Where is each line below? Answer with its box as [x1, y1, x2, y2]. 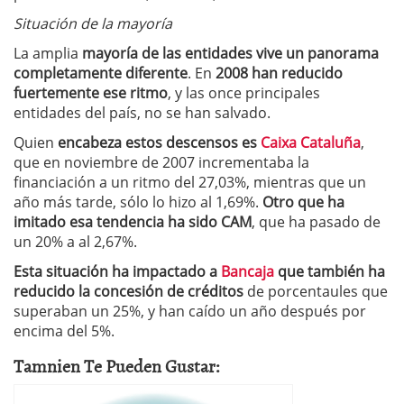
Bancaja [221, 262, 274, 281]
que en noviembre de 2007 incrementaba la [14, 152, 309, 172]
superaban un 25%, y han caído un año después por [14, 301, 366, 321]
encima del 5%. [14, 321, 115, 341]
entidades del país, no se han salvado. [14, 103, 271, 123]
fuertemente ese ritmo [14, 83, 168, 103]
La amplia [14, 43, 82, 63]
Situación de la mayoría [14, 14, 172, 33]
